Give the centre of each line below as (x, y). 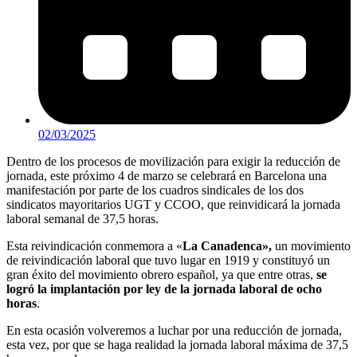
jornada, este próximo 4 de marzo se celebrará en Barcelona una (167, 175)
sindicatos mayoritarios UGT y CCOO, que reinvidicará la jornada (173, 204)
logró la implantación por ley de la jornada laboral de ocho (164, 288)
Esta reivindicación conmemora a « (94, 245)
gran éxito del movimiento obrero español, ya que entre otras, (161, 274)
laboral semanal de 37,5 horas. (82, 218)
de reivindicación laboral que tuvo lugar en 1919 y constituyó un (168, 260)
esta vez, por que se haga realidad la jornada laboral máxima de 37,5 (177, 344)
